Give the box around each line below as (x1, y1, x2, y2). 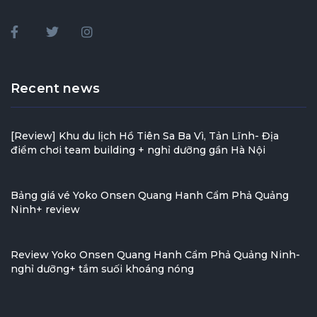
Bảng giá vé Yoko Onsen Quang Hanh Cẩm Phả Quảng (11, 189, 289, 202)
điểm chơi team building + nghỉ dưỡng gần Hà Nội (11, 144, 265, 157)
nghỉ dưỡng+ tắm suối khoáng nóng (11, 263, 194, 276)
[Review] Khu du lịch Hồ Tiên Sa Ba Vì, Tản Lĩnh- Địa (11, 129, 279, 143)
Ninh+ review (11, 203, 80, 217)
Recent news (11, 81, 100, 97)
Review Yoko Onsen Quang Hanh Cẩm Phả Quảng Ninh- (11, 248, 300, 262)
